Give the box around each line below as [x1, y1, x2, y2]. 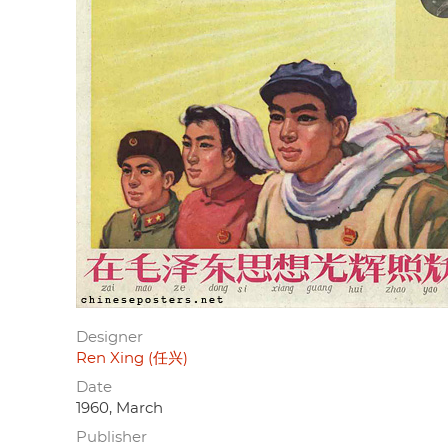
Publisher [76, 429, 147, 445]
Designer [76, 329, 143, 345]
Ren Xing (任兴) [76, 350, 188, 366]
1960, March [76, 400, 163, 416]
